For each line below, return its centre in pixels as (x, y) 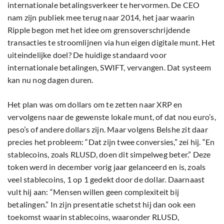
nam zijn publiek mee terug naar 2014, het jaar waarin (101, 17)
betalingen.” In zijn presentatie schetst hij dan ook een (102, 204)
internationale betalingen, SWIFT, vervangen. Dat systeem (109, 67)
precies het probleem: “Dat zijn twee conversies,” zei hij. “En (111, 142)
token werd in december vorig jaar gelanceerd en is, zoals (107, 167)
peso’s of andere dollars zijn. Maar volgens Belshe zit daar (108, 129)
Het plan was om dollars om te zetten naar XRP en (95, 104)
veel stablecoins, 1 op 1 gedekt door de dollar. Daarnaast (106, 179)
